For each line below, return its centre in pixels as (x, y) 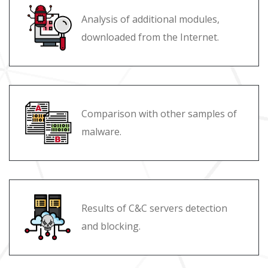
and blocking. (111, 226)
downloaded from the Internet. (150, 37)
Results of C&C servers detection (154, 208)
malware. (101, 132)
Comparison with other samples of (159, 114)
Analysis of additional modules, (150, 19)
